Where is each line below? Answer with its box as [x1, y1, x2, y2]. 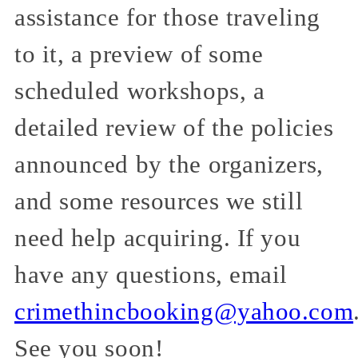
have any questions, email [14, 261, 288, 289]
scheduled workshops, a [14, 78, 265, 105]
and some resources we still [14, 188, 304, 216]
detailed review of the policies [14, 114, 334, 142]
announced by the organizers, [14, 151, 324, 179]
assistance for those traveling [14, 4, 320, 32]
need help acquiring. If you [14, 225, 301, 253]
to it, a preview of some [14, 41, 264, 69]
